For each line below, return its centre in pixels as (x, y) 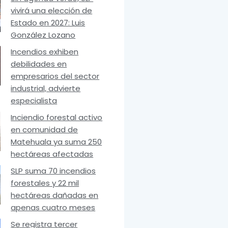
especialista (34, 101)
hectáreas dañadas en (55, 195)
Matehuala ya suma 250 (56, 142)
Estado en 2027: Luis (48, 23)
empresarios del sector (55, 76)
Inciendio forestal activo (57, 118)
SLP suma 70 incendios (53, 171)
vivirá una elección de (52, 11)
